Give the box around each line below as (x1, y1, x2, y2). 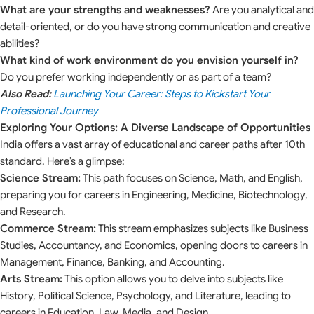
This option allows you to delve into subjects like (62, 273, 283, 285)
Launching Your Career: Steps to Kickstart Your (53, 88, 270, 100)
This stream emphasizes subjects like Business (96, 222, 308, 235)
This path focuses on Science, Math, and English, (81, 172, 303, 184)
